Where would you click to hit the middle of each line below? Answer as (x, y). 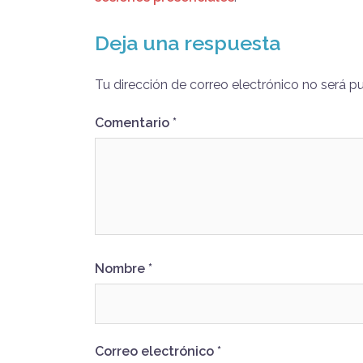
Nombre (122, 268)
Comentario (134, 122)
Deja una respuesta (188, 43)
